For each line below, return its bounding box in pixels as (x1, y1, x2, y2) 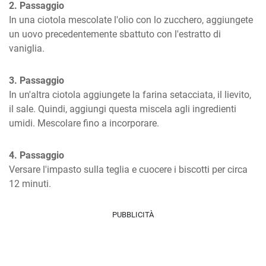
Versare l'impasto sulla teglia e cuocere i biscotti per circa (9, 164, 248, 175)
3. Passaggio (9, 75, 64, 86)
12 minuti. (9, 178, 51, 189)
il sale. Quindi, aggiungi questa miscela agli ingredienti (9, 103, 236, 115)
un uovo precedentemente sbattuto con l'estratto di (9, 28, 221, 40)
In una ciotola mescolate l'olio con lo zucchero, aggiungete (9, 14, 253, 26)
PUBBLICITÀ (112, 210, 154, 219)
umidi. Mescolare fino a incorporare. (9, 118, 159, 129)
